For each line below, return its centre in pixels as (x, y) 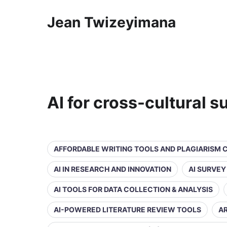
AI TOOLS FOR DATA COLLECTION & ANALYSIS (133, 189)
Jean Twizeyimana (111, 22)
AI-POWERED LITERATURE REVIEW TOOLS (127, 210)
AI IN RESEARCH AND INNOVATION (112, 169)
